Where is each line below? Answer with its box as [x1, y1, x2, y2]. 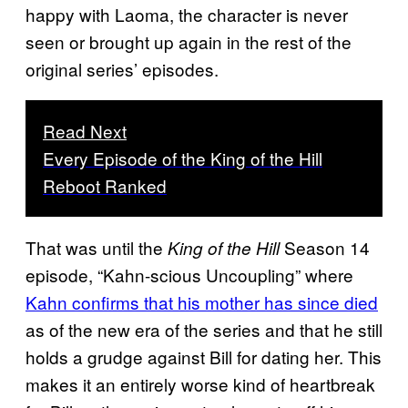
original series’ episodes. [25, 56, 219, 81]
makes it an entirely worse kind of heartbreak [25, 371, 375, 396]
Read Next [43, 117, 127, 143]
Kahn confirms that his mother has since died [25, 289, 378, 314]
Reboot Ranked [43, 172, 167, 198]
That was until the [25, 234, 168, 260]
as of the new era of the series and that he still [25, 316, 382, 342]
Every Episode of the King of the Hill [43, 145, 322, 170]
